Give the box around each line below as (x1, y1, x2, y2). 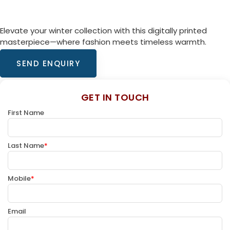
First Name (8, 107, 44, 118)
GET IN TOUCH (81, 90, 149, 104)
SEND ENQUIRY (16, 57, 80, 69)
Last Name (8, 140, 44, 150)
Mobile (8, 173, 31, 183)
